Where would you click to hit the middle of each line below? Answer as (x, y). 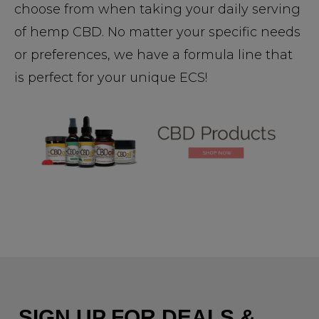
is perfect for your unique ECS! (111, 77)
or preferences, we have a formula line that (153, 54)
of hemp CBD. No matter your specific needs (157, 32)
